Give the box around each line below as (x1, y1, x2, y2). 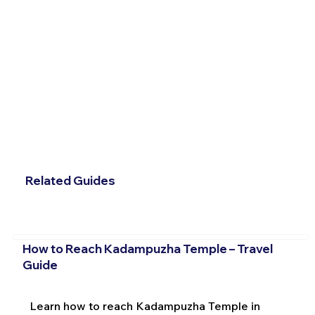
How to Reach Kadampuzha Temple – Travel (22, 240, 273, 256)
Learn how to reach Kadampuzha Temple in (29, 298, 260, 313)
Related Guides (25, 173, 115, 188)
